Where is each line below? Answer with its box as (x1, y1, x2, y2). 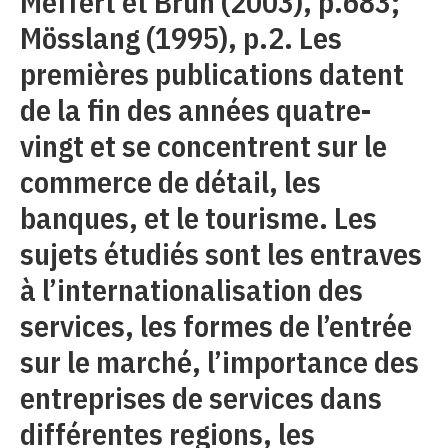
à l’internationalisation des (20, 270, 363, 309)
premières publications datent (20, 54, 404, 93)
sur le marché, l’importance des (20, 342, 419, 381)
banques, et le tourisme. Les (20, 198, 377, 237)
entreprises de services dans (20, 378, 382, 417)
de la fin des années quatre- (20, 90, 372, 129)
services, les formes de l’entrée (20, 306, 412, 345)
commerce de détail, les (20, 162, 321, 201)
